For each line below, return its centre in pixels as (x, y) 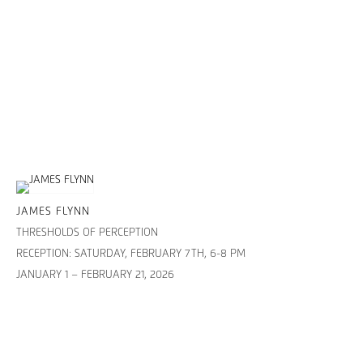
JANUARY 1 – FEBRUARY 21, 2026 (95, 275)
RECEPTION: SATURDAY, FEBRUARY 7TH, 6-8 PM (131, 254)
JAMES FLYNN (53, 212)
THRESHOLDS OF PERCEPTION (87, 233)
